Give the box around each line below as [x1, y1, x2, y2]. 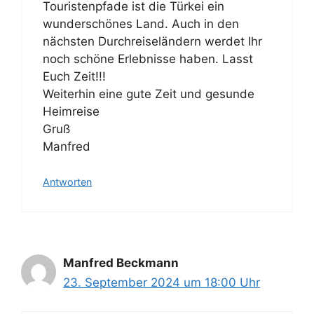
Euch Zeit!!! [43, 69, 106, 83]
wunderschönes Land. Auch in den [43, 16, 239, 31]
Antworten [43, 176, 92, 189]
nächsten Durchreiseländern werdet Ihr [43, 34, 262, 48]
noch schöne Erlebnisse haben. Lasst [43, 51, 253, 66]
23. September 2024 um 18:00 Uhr [63, 275, 260, 290]
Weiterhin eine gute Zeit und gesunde [43, 86, 254, 101]
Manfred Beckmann [63, 256, 179, 271]
